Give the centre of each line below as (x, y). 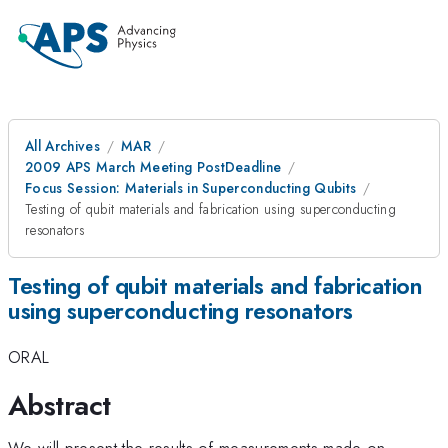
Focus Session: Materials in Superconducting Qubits (191, 188)
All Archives (62, 146)
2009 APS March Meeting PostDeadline (153, 167)
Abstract (59, 405)
